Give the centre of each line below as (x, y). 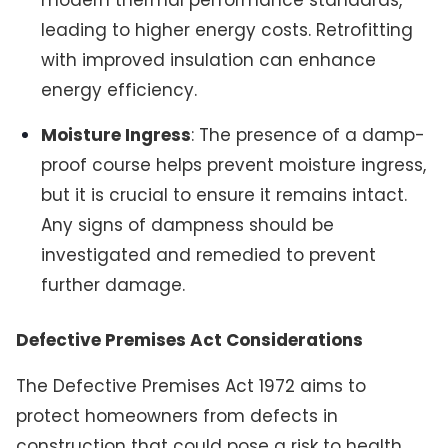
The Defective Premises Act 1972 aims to (190, 385)
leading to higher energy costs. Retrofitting (227, 29)
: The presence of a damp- (308, 134)
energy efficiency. (119, 89)
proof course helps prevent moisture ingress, (234, 164)
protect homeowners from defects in (176, 415)
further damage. (113, 284)
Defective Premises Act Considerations (189, 340)
